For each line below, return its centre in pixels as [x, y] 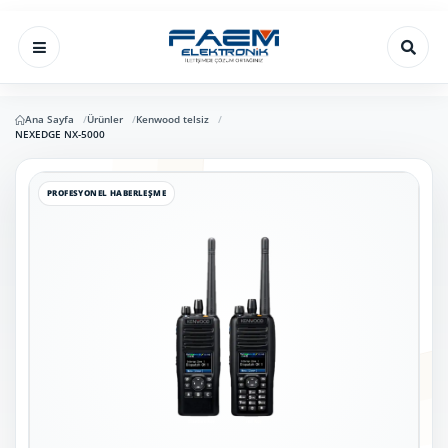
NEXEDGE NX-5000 [60, 134]
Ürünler [104, 119]
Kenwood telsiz [172, 119]
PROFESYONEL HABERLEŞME [107, 192]
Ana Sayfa [49, 119]
